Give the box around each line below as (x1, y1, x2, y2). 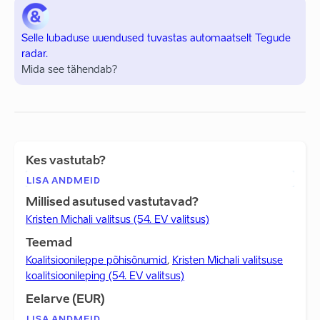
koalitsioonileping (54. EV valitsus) (26, 271, 184, 281)
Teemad (26, 238, 72, 249)
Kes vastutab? (26, 156, 106, 167)
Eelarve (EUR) (26, 294, 105, 306)
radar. (21, 49, 48, 59)
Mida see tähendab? (21, 65, 117, 75)
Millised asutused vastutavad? (26, 197, 199, 209)
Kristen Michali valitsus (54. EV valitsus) (26, 215, 209, 225)
